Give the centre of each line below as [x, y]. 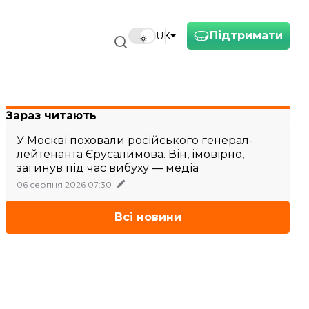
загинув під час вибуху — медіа [108, 168]
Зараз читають [51, 116]
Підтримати [246, 36]
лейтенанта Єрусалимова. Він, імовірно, [130, 154]
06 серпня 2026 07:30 [64, 185]
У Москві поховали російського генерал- [135, 140]
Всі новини [148, 217]
